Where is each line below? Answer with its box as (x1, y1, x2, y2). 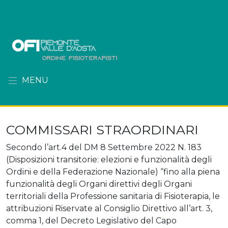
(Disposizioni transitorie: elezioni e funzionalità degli (6, 154, 212, 164)
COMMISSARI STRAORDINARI (6, 122, 198, 137)
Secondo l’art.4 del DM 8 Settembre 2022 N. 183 (6, 142, 202, 152)
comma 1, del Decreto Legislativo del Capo (6, 215, 177, 225)
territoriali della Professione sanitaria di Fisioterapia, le (6, 191, 220, 201)
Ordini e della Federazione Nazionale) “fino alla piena (6, 166, 220, 177)
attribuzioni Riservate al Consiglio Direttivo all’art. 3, (6, 203, 212, 213)
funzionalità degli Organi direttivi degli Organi (6, 179, 192, 189)
